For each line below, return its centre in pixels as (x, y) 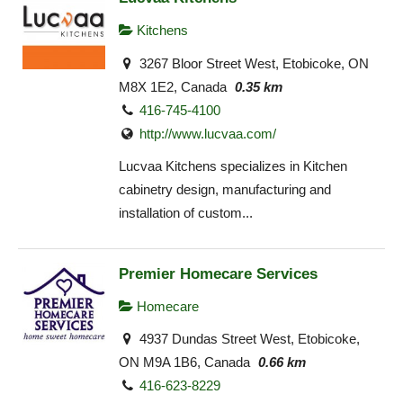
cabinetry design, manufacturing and (225, 190)
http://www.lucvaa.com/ (208, 133)
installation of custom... (186, 213)
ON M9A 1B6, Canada (184, 363)
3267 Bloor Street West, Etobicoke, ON (253, 63)
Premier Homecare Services (218, 273)
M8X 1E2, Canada (173, 86)
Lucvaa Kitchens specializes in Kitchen (233, 166)
